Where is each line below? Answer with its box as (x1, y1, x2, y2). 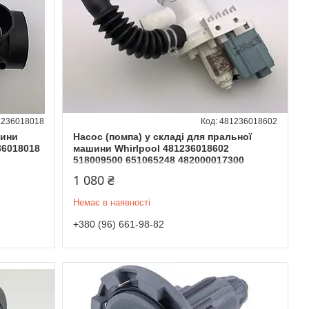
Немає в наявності (72, 197, 150, 208)
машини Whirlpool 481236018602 (72, 142, 229, 154)
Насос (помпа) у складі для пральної (72, 130, 252, 142)
